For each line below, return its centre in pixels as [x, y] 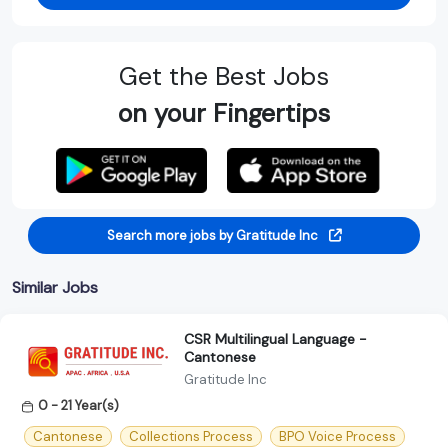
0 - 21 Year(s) [78, 405]
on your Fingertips [224, 113]
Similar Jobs [55, 287]
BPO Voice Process [337, 437]
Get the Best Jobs [224, 76]
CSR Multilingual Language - [275, 338]
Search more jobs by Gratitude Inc [213, 235]
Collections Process [191, 437]
